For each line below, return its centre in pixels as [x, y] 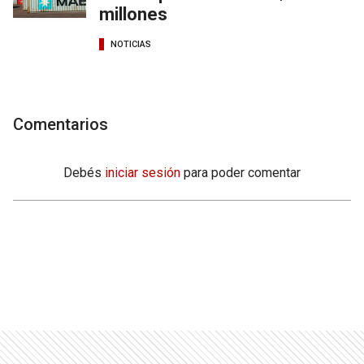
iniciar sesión [143, 172]
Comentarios [61, 124]
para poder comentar [242, 172]
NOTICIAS [131, 45]
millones [133, 14]
